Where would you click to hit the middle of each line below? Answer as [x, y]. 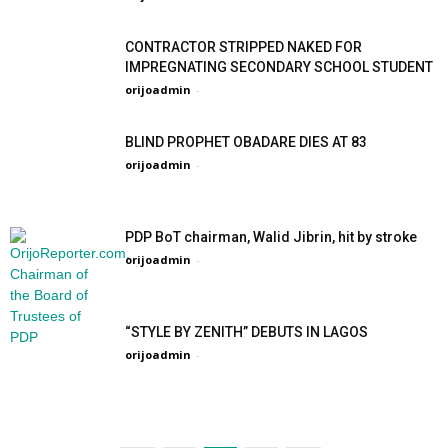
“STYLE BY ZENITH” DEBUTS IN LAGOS [249, 332]
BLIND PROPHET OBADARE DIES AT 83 [246, 142]
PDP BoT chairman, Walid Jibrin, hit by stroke [271, 237]
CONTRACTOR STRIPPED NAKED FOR [243, 47]
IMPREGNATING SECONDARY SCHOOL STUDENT [279, 67]
